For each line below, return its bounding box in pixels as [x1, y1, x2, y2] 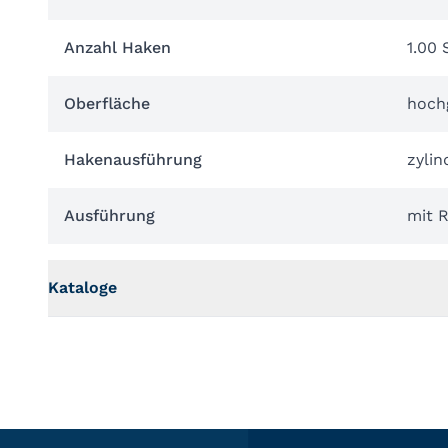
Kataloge [48, 278, 117, 297]
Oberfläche [64, 94, 150, 113]
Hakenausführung [64, 150, 202, 169]
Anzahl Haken [64, 38, 171, 57]
